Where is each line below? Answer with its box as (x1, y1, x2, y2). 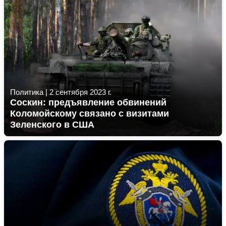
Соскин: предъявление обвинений (10, 97, 166, 107)
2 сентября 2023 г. (49, 88, 111, 96)
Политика (10, 88, 43, 96)
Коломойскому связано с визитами (10, 108, 169, 119)
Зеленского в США (10, 120, 94, 130)
